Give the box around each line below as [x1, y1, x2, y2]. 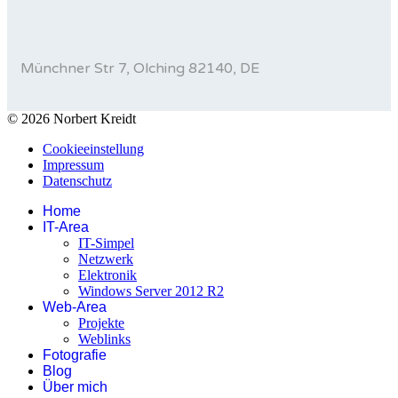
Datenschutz [43, 173, 112, 189]
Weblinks [78, 331, 131, 347]
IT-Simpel [78, 235, 134, 251]
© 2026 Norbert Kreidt [7, 111, 136, 127]
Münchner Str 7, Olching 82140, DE [20, 60, 259, 78]
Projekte [78, 315, 124, 331]
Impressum [43, 157, 104, 173]
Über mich [43, 379, 107, 395]
